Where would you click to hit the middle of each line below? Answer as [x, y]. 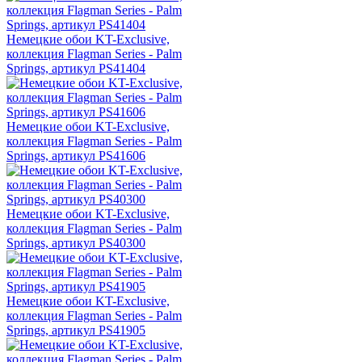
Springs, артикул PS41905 [76, 330]
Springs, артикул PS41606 [76, 156]
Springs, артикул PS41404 [76, 69]
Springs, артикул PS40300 [76, 243]
